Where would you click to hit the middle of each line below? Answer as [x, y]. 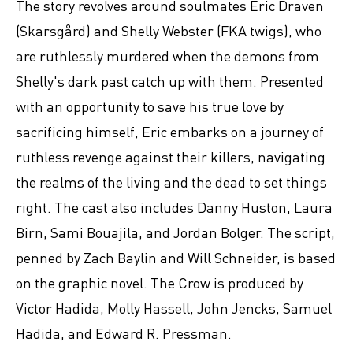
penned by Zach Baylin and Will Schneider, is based [176, 257]
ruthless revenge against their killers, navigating [171, 156]
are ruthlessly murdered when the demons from [167, 56]
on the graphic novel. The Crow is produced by [160, 282]
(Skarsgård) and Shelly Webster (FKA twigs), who [169, 30]
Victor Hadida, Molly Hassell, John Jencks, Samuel [174, 308]
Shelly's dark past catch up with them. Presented [170, 81]
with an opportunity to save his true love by [150, 106]
